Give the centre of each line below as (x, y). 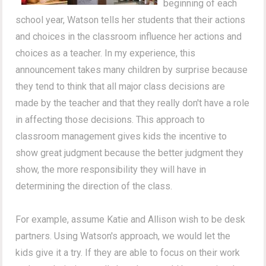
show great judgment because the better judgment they (130, 153)
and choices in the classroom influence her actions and (129, 36)
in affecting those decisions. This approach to (110, 119)
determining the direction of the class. (94, 186)
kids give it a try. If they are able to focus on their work (128, 252)
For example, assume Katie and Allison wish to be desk (131, 219)
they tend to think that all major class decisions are (121, 86)
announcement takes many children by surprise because (132, 69)
